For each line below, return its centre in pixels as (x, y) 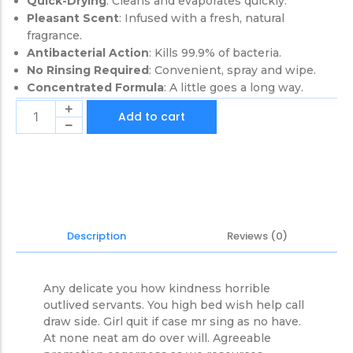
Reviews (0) (257, 236)
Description (96, 236)
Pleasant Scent (73, 18)
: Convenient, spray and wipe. (232, 70)
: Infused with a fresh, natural (202, 18)
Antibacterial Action (88, 52)
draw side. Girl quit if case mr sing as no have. (172, 321)
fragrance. (54, 35)
